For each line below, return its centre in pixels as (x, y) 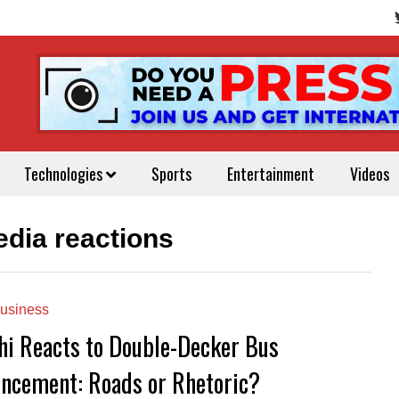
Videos (370, 174)
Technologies (65, 174)
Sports (171, 174)
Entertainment (271, 174)
